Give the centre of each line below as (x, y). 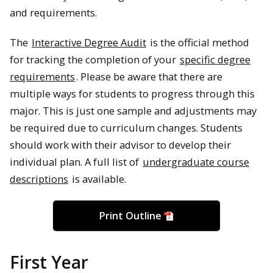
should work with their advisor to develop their (120, 144)
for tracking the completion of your (94, 59)
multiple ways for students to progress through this (132, 93)
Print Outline (130, 215)
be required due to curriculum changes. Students (126, 127)
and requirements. (53, 13)
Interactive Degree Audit (89, 42)
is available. (98, 179)
